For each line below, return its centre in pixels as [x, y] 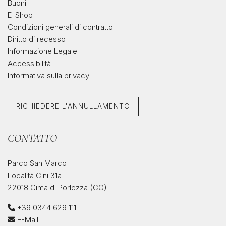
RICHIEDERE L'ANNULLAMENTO [73, 106]
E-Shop [20, 15]
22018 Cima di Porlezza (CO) [57, 187]
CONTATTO [32, 138]
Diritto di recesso [37, 39]
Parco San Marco [37, 163]
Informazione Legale [42, 51]
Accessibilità [29, 63]
